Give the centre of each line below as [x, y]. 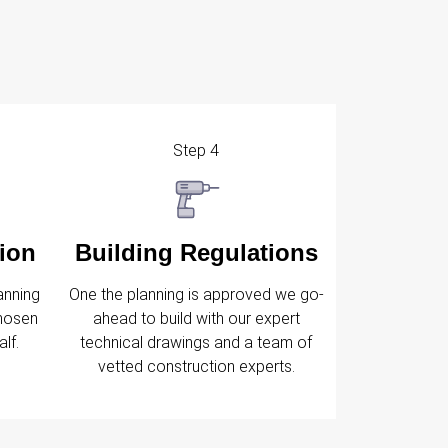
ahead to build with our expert [196, 318]
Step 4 [196, 151]
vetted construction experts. [196, 366]
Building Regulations [196, 252]
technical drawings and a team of [196, 342]
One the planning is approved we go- [196, 294]
